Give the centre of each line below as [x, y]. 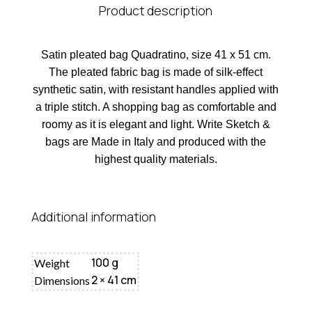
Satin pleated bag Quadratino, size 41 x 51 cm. [156, 55]
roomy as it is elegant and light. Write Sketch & [156, 124]
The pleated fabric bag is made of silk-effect [156, 72]
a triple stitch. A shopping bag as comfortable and [156, 107]
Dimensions [62, 280]
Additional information [93, 217]
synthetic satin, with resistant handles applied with [156, 89]
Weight [52, 263]
